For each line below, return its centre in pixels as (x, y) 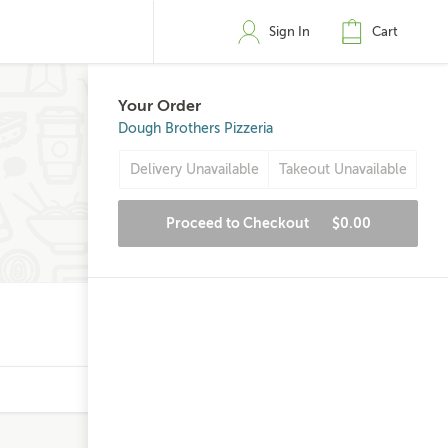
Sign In (289, 31)
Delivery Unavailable (194, 169)
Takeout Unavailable (342, 169)
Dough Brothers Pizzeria (195, 128)
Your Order (159, 106)
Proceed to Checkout (238, 223)
